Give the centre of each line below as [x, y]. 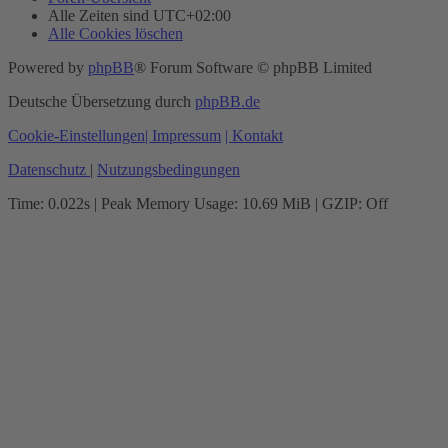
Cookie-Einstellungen [76, 135]
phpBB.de [227, 101]
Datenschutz [47, 169]
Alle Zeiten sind [100, 15]
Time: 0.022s [49, 203]
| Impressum [183, 135]
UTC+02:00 [192, 15]
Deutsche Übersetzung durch [101, 101]
